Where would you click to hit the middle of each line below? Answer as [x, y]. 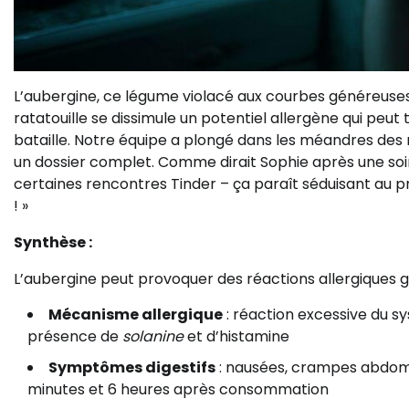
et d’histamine [236, 337]
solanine [153, 337]
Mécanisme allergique [136, 315]
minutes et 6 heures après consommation [178, 390]
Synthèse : [53, 243]
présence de [75, 337]
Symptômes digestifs [132, 368]
